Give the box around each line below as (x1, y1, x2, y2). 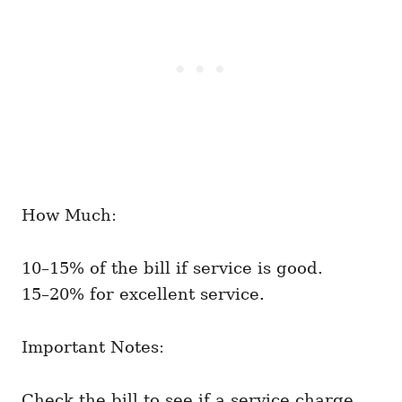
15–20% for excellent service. (22, 284, 265, 304)
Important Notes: (22, 337, 164, 357)
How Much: (22, 205, 117, 225)
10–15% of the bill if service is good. (22, 258, 323, 278)
